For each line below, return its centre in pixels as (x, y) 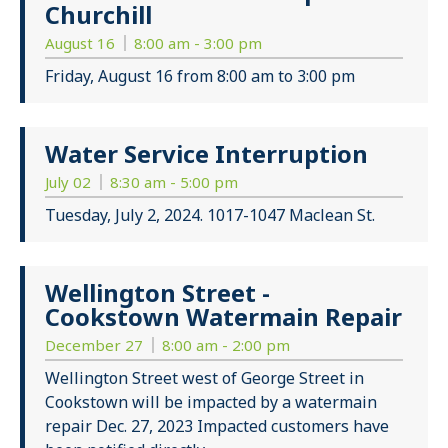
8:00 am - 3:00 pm (198, 43)
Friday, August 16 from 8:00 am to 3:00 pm (200, 76)
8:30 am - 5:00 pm (174, 182)
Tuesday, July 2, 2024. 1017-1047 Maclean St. (210, 215)
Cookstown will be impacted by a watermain (211, 402)
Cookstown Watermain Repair (223, 317)
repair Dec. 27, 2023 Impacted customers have (217, 426)
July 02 (70, 182)
